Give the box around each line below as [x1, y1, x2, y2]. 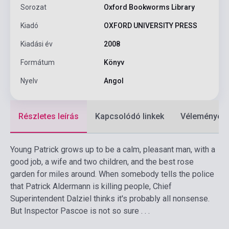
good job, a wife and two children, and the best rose [10, 157, 194, 167]
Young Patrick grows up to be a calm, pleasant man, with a [10, 145, 215, 155]
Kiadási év [20, 40, 53, 49]
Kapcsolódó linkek [95, 111, 164, 122]
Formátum [20, 58, 55, 67]
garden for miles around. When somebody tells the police [10, 169, 214, 179]
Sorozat [20, 3, 47, 12]
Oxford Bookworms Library [103, 3, 195, 12]
